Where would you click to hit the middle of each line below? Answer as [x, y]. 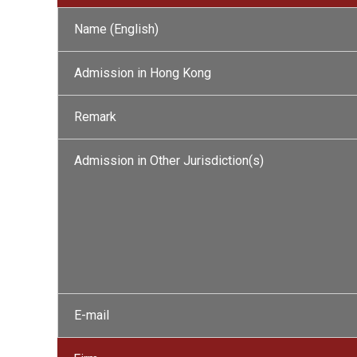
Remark [95, 117]
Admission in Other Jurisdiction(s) [169, 161]
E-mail [92, 315]
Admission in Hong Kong [143, 73]
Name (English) [116, 29]
